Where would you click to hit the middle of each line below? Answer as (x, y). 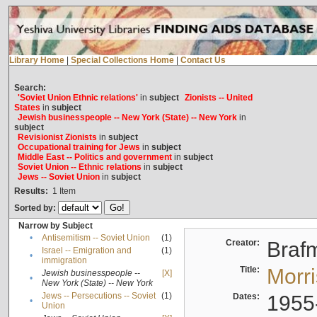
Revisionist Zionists (57, 138)
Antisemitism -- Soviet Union (96, 238)
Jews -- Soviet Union (58, 177)
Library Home (36, 60)
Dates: (248, 297)
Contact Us (203, 60)
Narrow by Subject (55, 226)
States (27, 108)
